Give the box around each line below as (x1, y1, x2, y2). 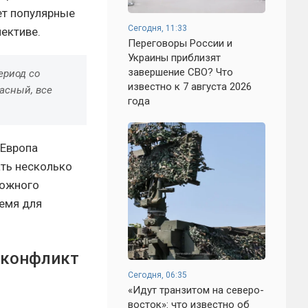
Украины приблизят (128, 52, 221, 64)
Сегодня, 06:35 (128, 270, 187, 280)
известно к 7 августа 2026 (128, 80, 252, 93)
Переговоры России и (128, 37, 232, 49)
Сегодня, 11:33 (128, 23, 187, 33)
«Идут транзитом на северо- (128, 284, 264, 296)
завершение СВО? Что (128, 66, 233, 78)
